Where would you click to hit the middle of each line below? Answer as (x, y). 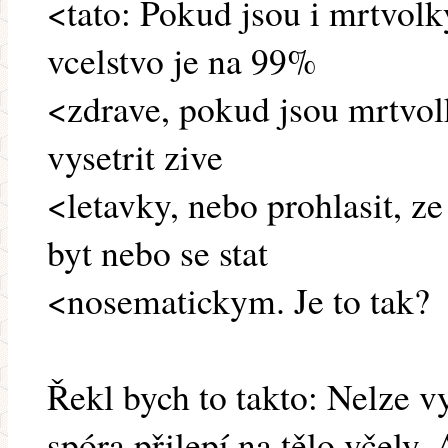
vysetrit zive (135, 156)
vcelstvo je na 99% (182, 60)
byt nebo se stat (157, 252)
